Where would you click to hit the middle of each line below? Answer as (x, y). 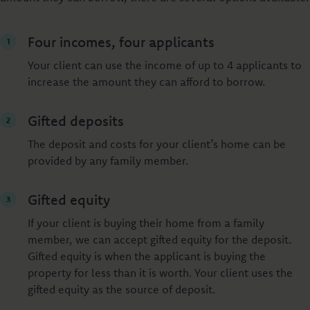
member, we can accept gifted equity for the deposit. (159, 239)
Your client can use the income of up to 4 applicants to (165, 65)
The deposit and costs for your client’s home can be (157, 144)
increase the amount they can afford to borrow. (148, 82)
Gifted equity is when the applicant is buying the (147, 256)
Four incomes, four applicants (123, 42)
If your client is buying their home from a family (146, 223)
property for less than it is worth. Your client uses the (160, 273)
